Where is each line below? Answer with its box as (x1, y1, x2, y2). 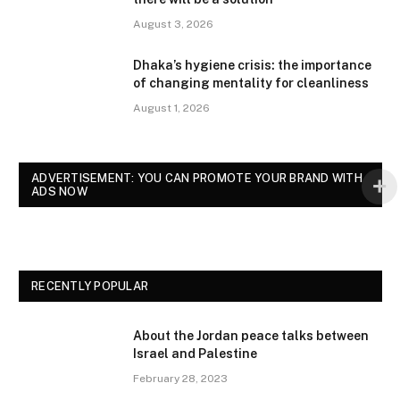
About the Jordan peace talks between (133, 328, 369, 343)
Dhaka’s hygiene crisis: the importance (133, 57, 371, 72)
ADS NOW (31, 184, 87, 198)
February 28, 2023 (133, 371, 228, 385)
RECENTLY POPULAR (31, 279, 149, 293)
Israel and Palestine (133, 346, 257, 361)
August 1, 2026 (133, 101, 210, 114)
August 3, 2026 (133, 17, 213, 30)
